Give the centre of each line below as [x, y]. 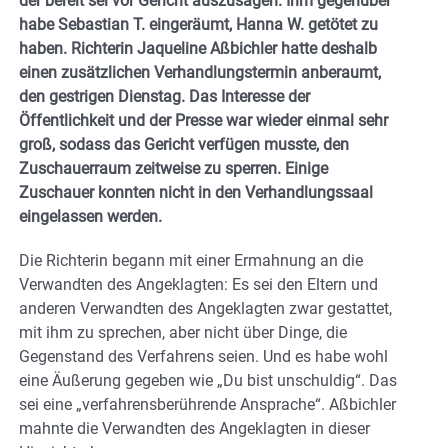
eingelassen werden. [90, 216]
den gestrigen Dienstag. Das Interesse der [164, 96]
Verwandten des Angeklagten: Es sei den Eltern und [198, 284]
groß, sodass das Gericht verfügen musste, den [184, 144]
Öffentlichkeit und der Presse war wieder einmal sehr [203, 120]
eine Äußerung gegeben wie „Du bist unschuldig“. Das [208, 380]
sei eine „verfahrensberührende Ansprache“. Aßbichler [207, 404]
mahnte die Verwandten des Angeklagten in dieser [194, 428]
